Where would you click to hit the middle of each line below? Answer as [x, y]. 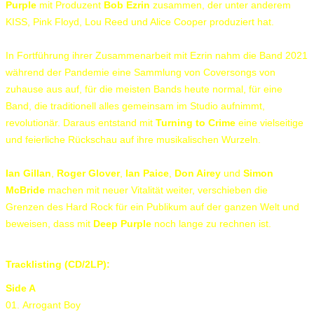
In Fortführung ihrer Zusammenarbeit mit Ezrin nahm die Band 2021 [157, 55]
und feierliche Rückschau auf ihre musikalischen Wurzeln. [133, 139]
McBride [25, 190]
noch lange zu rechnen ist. [211, 223]
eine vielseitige [269, 122]
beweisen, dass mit [49, 223]
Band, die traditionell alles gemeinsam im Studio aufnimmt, [135, 105]
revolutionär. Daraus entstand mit [81, 122]
